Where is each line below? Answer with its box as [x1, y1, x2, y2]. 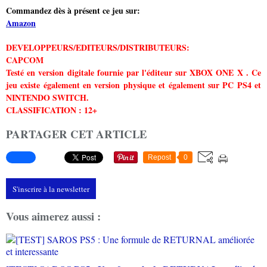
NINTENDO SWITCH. [6, 91, 89, 104]
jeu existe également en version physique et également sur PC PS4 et [6, 79, 261, 92]
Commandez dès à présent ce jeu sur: [6, 4, 140, 17]
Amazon [6, 17, 36, 30]
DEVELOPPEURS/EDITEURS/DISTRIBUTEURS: [6, 41, 190, 54]
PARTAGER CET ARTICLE [6, 126, 147, 142]
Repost [148, 153, 171, 162]
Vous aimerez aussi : [6, 207, 101, 224]
